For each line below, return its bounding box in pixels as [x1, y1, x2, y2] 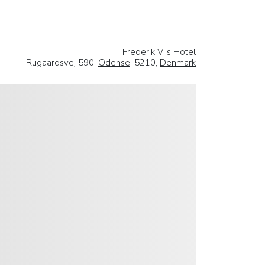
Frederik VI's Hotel [122, 46, 196, 58]
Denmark [160, 56, 196, 69]
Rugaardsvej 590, [26, 56, 98, 69]
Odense [98, 56, 130, 69]
